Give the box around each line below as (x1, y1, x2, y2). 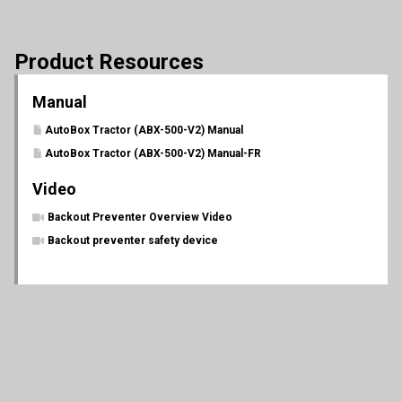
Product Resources (14, 49, 204, 74)
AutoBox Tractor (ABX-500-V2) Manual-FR (45, 147, 261, 160)
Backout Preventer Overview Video (48, 211, 232, 223)
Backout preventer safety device (48, 234, 218, 247)
